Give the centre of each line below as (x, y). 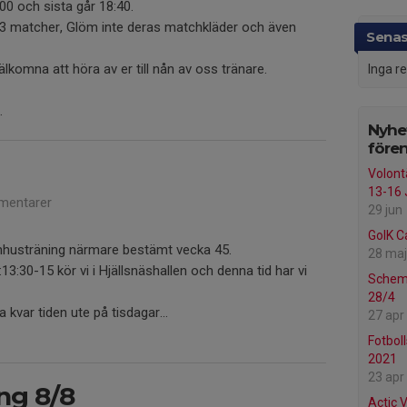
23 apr (386, 377)
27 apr (386, 316)
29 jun (385, 210)
